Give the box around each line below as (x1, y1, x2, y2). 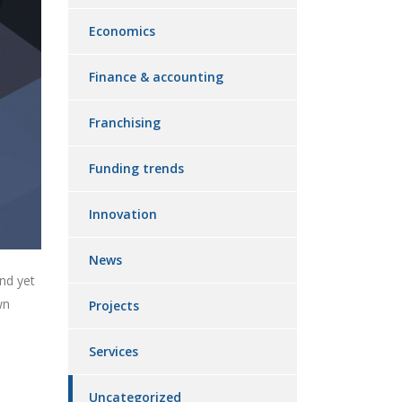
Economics (89, 22, 155, 39)
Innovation (89, 205, 157, 223)
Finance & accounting (89, 68, 223, 85)
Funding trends (89, 160, 184, 177)
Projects (89, 297, 139, 314)
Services (89, 343, 138, 360)
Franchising (89, 114, 161, 131)
